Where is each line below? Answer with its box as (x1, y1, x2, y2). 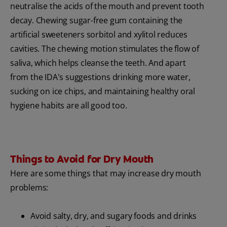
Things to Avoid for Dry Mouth (10, 152, 154, 166)
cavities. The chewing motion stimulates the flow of (10, 43, 199, 54)
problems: (10, 181, 49, 193)
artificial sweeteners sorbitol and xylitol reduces (10, 28, 187, 40)
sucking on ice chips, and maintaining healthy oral (10, 85, 195, 97)
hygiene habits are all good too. (10, 99, 127, 111)
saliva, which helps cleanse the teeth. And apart (10, 57, 186, 68)
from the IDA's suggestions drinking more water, (10, 71, 191, 83)
